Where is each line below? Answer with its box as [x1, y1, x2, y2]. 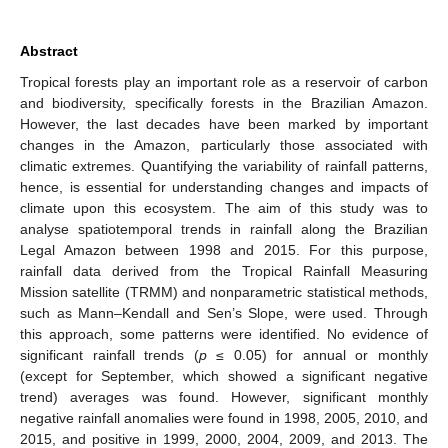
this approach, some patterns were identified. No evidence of [20, 325, 428, 342]
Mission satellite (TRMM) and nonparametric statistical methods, [20, 283, 428, 300]
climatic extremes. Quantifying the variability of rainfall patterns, [20, 157, 428, 174]
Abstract [20, 42, 78, 59]
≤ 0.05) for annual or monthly [206, 346, 429, 363]
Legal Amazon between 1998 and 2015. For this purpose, [20, 241, 428, 258]
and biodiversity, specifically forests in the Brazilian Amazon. [20, 94, 428, 111]
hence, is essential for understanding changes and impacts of [20, 178, 428, 195]
